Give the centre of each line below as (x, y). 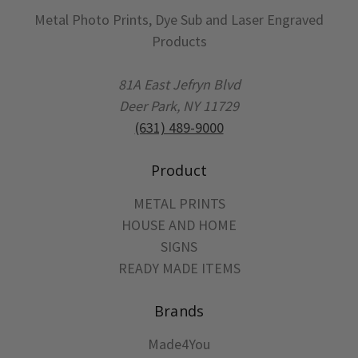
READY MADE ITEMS (179, 268)
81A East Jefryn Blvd (179, 84)
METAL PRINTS (179, 203)
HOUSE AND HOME (179, 225)
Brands (179, 310)
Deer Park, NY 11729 (179, 105)
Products (179, 41)
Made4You (179, 344)
